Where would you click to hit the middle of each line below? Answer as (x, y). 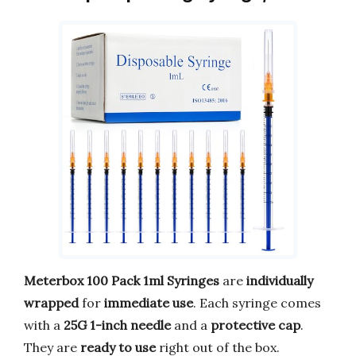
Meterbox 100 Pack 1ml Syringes (122, 281)
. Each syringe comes (257, 303)
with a (44, 325)
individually (280, 281)
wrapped (51, 303)
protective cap (255, 325)
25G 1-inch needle (117, 325)
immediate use (149, 303)
